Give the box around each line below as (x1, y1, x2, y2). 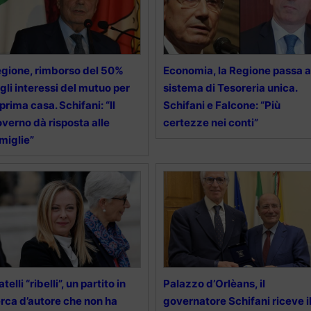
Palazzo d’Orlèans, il (162, 277, 265, 291)
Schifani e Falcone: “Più (162, 99, 280, 112)
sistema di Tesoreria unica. (162, 81, 297, 95)
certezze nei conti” (162, 116, 258, 130)
